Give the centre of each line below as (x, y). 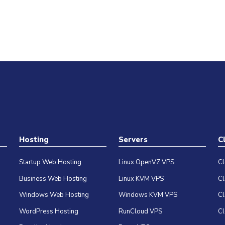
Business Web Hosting (53, 179)
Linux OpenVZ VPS (146, 162)
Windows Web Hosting (54, 195)
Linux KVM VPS (141, 179)
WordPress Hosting (48, 211)
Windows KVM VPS (148, 195)
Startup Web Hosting (50, 162)
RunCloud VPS (140, 211)
